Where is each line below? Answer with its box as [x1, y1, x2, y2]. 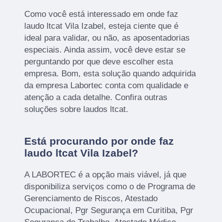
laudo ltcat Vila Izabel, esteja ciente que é [24, 21, 179, 31]
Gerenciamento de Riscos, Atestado [24, 194, 158, 204]
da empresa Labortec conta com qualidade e [24, 81, 189, 91]
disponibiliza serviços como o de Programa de [24, 182, 196, 192]
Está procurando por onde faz [24, 135, 174, 147]
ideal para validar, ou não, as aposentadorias [24, 33, 190, 43]
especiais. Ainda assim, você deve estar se [24, 45, 186, 55]
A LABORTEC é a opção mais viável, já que [24, 170, 187, 180]
